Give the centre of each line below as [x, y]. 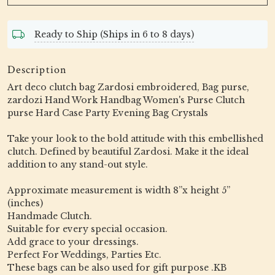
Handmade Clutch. [50, 216]
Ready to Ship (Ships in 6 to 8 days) [114, 34]
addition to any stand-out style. [78, 165]
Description [37, 70]
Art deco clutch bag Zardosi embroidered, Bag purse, [128, 87]
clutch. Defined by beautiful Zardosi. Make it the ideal [128, 152]
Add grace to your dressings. [73, 242]
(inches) [25, 203]
